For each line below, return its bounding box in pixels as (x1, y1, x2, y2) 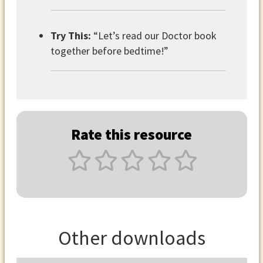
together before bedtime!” (50, 43, 168, 58)
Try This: (50, 28, 91, 42)
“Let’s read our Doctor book (90, 28, 217, 42)
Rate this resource (71, 125, 192, 144)
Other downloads (58, 224, 205, 250)
